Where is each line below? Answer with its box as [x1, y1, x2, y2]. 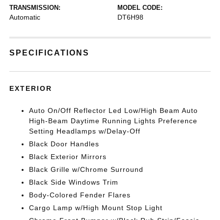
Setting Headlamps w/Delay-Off [29, 127, 141, 135]
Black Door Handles [29, 139, 100, 148]
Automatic [9, 13, 41, 21]
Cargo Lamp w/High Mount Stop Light [29, 203, 163, 212]
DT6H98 [117, 13, 143, 21]
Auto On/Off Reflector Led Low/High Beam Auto [29, 106, 198, 114]
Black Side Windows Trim [29, 178, 119, 186]
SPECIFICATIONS [9, 48, 90, 57]
